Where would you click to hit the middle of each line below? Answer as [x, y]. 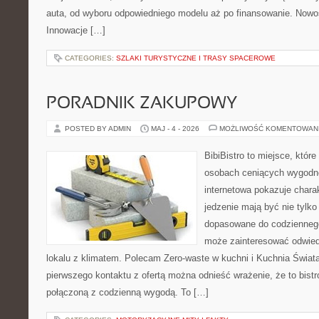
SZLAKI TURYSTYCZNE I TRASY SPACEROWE [196, 58]
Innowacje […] [76, 30]
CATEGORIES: [90, 58]
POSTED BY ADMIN [99, 129]
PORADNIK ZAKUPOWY [142, 104]
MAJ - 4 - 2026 [175, 129]
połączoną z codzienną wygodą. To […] [127, 292]
